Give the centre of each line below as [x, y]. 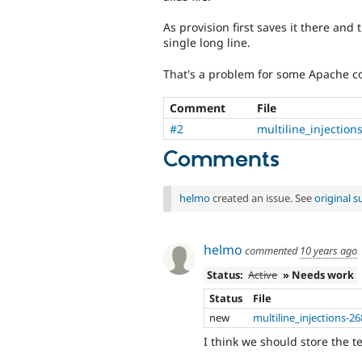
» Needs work [319, 274]
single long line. [207, 43]
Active [263, 274]
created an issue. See [262, 198]
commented [271, 250]
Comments [221, 160]
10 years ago [328, 250]
